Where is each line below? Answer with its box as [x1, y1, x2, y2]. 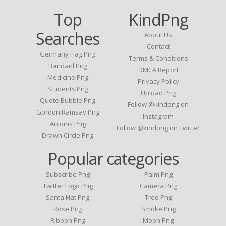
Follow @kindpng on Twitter [117, 123, 200, 132]
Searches [36, 27, 100, 49]
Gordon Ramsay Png [36, 107, 99, 117]
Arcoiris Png [49, 119, 86, 128]
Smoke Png [141, 204, 176, 213]
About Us [144, 30, 173, 39]
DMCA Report [138, 65, 179, 74]
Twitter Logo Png [42, 181, 93, 190]
